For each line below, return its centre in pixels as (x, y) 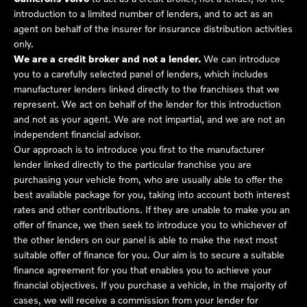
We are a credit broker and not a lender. (107, 58)
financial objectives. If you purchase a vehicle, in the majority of (150, 284)
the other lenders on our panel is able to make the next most (146, 239)
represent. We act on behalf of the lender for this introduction (147, 103)
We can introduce (241, 58)
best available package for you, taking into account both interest (152, 194)
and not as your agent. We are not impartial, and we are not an (149, 119)
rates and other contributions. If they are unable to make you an (152, 209)
